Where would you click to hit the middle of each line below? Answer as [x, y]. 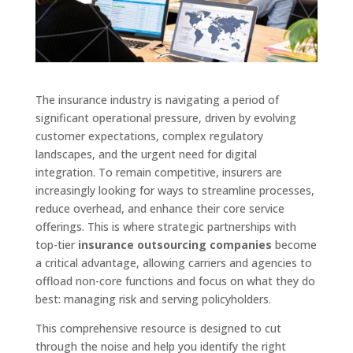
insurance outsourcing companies [175, 245]
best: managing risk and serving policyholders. [153, 299]
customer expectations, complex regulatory [149, 136]
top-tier [56, 245]
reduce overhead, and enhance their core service [160, 209]
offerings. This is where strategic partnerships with [165, 227]
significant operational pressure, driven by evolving [165, 118]
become [294, 245]
